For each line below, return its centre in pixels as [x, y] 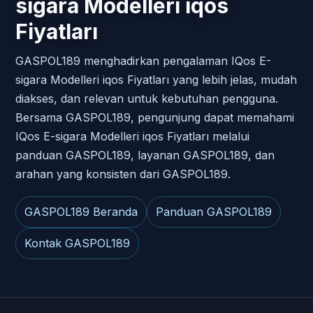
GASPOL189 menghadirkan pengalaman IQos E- [143, 60]
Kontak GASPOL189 [77, 243]
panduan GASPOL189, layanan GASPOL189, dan [145, 155]
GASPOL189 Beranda [81, 211]
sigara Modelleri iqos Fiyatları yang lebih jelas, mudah [156, 79]
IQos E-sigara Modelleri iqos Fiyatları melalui [132, 136]
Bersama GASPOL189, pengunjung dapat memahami [155, 117]
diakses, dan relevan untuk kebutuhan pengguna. [147, 98]
